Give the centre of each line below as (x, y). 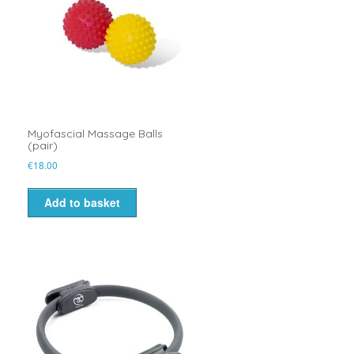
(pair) (42, 146)
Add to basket (82, 203)
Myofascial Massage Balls (95, 134)
